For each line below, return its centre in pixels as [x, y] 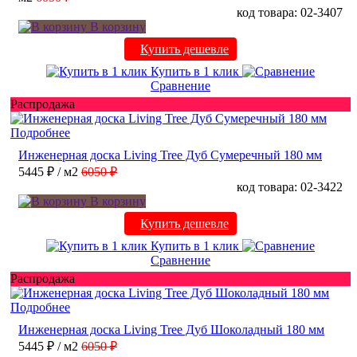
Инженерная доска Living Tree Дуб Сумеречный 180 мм [170, 155]
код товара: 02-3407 [290, 12]
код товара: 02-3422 [290, 186]
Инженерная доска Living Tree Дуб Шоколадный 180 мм [171, 329]
